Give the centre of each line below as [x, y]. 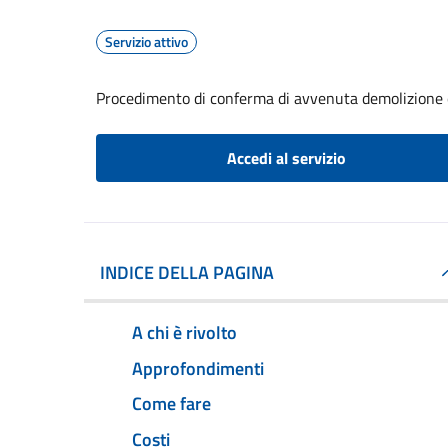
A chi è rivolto [184, 332]
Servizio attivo [146, 41]
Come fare [171, 404]
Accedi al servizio [286, 158]
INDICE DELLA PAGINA [187, 272]
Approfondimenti [198, 368]
